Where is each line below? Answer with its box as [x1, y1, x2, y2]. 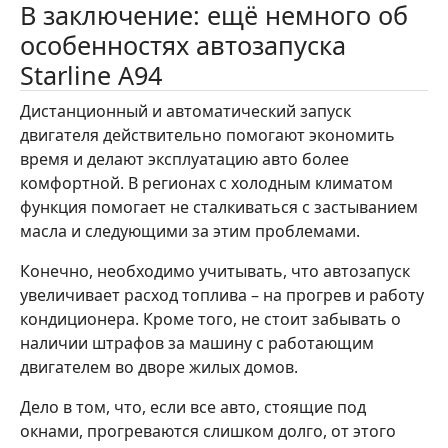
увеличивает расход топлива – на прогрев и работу [20, 283, 424, 306]
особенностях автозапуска [20, 27, 346, 62]
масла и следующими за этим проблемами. [20, 219, 360, 242]
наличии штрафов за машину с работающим [20, 331, 374, 354]
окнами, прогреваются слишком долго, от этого [20, 419, 396, 442]
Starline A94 [20, 57, 162, 92]
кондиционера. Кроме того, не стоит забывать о [20, 307, 401, 330]
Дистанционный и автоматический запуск [20, 99, 351, 122]
